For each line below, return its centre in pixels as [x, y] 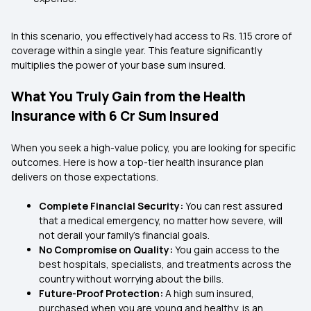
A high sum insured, [210, 293]
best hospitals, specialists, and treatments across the [165, 264]
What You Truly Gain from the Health [128, 96]
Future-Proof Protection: [102, 293]
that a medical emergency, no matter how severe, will [161, 220]
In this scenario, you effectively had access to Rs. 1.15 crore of [151, 36]
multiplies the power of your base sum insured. [118, 65]
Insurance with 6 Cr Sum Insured [115, 116]
